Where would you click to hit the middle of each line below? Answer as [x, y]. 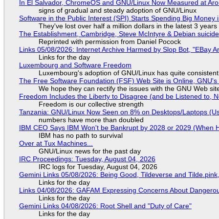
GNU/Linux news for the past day [89, 151]
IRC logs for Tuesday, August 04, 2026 [98, 167]
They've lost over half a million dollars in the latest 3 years [128, 26]
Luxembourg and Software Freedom [75, 65]
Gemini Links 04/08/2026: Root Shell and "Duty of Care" [105, 206]
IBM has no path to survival [80, 136]
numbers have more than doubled [91, 120]
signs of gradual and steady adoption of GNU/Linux [117, 11]
